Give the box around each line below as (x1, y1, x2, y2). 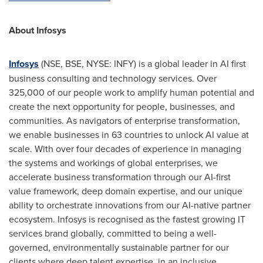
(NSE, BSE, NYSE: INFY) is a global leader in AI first (39, 57, 246, 70)
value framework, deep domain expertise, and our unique (9, 184, 242, 197)
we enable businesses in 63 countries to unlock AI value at (9, 128, 249, 141)
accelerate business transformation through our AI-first (9, 170, 231, 183)
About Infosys (9, 23, 66, 37)
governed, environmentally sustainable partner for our (9, 241, 229, 254)
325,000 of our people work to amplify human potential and (9, 86, 254, 99)
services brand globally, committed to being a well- (9, 227, 217, 240)
